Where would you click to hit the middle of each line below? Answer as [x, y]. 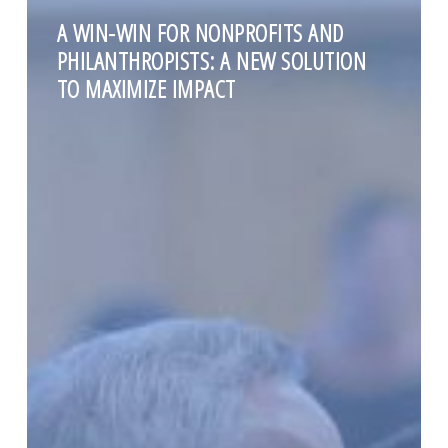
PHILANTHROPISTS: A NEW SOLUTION [211, 61]
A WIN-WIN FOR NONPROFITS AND [200, 33]
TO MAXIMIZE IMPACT [146, 89]
